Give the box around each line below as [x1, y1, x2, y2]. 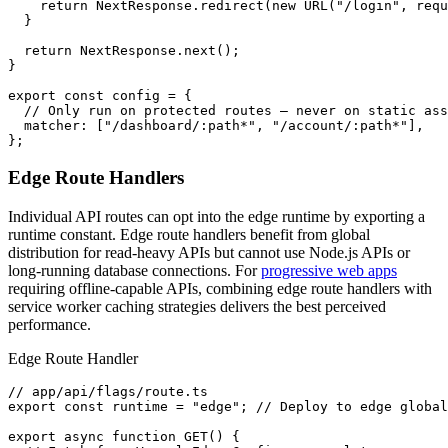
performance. [8, 315, 91, 333]
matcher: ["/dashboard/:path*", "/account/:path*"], [8, 118, 424, 134]
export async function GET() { [8, 428, 240, 444]
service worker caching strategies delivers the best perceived [8, 297, 386, 315]
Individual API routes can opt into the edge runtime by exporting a [8, 207, 425, 225]
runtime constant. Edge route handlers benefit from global [8, 225, 370, 243]
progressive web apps [261, 261, 397, 279]
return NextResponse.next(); [8, 43, 240, 59]
